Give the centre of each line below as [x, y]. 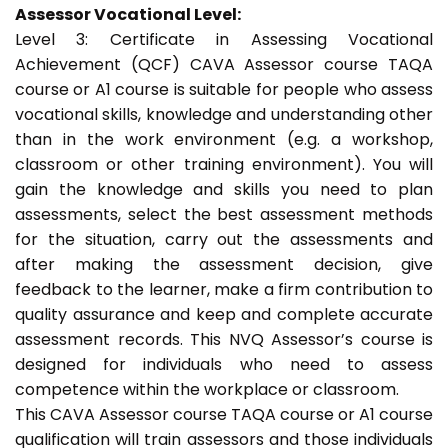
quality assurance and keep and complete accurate [224, 315]
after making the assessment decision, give [224, 265]
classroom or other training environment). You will [224, 165]
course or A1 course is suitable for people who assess [224, 90]
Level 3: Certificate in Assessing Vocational [224, 40]
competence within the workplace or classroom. [207, 390]
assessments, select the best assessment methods [224, 215]
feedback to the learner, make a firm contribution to [224, 290]
